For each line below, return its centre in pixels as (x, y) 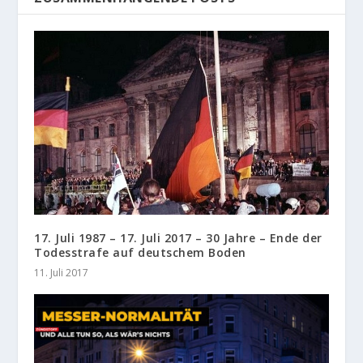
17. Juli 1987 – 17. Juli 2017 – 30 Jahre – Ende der (178, 237)
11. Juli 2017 (62, 272)
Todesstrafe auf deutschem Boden (140, 252)
